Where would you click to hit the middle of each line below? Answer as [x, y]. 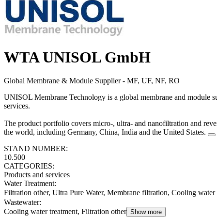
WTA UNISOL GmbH [77, 57]
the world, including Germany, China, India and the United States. [105, 132]
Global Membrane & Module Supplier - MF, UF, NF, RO [92, 81]
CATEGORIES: [29, 166]
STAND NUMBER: [36, 149]
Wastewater [22, 202]
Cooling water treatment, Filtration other [65, 212]
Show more [146, 212]
